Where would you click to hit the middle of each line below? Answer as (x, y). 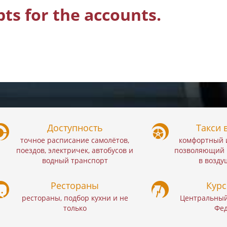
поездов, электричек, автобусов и (75, 150)
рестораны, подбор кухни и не (75, 198)
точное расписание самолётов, (75, 140)
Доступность (75, 127)
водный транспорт (75, 160)
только (75, 208)
